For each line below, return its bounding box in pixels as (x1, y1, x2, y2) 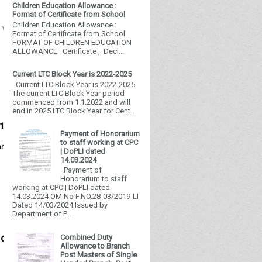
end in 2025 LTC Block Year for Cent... (12, 106, 136, 115)
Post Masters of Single (60, 250, 137, 259)
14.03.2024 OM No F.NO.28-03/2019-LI (12, 192, 139, 201)
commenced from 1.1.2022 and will (12, 97, 130, 106)
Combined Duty (60, 232, 113, 242)
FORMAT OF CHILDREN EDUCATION (12, 37, 132, 47)
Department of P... (12, 209, 71, 219)
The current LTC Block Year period (12, 88, 125, 98)
